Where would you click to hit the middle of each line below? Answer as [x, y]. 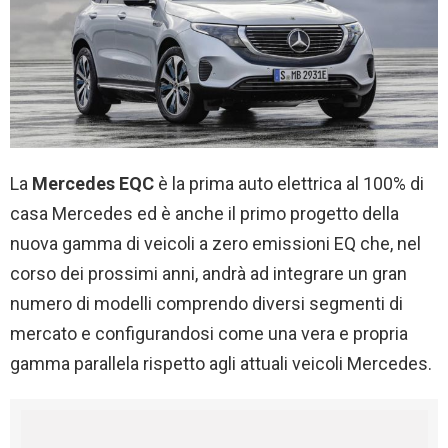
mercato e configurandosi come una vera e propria [209, 334]
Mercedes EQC [93, 184]
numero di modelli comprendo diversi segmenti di [206, 304]
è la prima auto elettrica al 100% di [289, 184]
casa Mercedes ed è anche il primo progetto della [204, 214]
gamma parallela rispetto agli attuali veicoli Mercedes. [221, 364]
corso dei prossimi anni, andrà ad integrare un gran [208, 274]
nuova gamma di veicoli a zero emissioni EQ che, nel [215, 244]
